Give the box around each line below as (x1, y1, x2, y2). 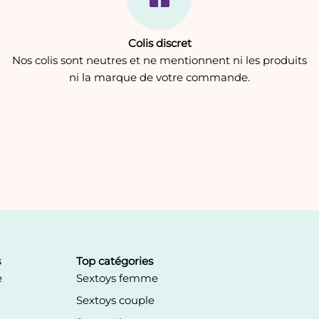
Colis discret (127, 36, 192, 51)
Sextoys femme (76, 271, 159, 285)
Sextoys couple (76, 293, 155, 307)
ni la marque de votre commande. (69, 70, 250, 85)
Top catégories (76, 254, 154, 268)
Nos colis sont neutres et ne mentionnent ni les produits (12, 53, 307, 68)
